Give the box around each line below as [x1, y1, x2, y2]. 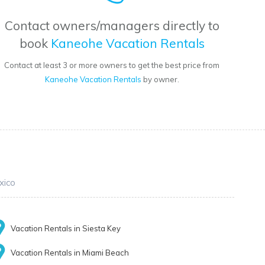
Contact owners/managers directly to [4, 18, 219, 34]
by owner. [141, 75, 179, 85]
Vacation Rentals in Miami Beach [11, 248, 130, 258]
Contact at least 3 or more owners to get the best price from [4, 60, 220, 70]
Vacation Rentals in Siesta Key [11, 224, 121, 234]
